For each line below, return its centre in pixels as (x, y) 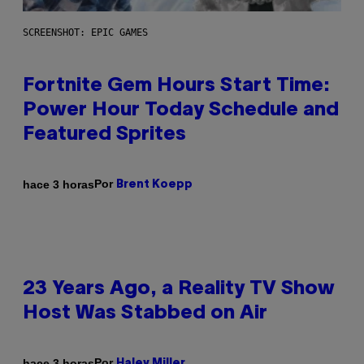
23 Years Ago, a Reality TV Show (179, 290)
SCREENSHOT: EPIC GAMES (85, 33)
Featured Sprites (104, 135)
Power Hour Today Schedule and (181, 111)
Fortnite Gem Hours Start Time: (176, 87)
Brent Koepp (154, 185)
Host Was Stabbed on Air (145, 314)
